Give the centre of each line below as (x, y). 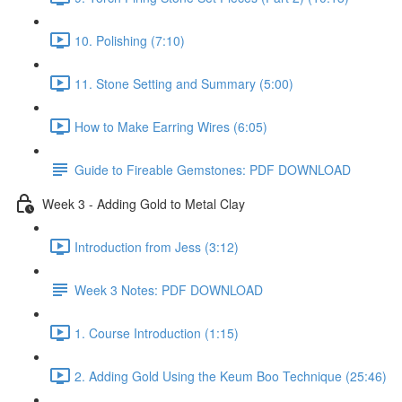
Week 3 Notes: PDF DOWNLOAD (169, 289)
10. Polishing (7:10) (130, 40)
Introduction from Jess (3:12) (157, 246)
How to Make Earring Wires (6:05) (171, 126)
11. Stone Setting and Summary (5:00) (184, 83)
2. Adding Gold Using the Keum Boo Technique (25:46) (231, 376)
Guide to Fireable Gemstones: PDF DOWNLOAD (213, 169)
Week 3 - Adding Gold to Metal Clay (144, 203)
